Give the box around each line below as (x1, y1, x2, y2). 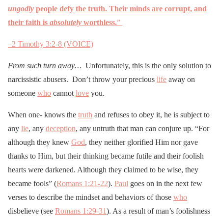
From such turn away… (8, 61, 82, 70)
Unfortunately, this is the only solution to (82, 61, 211, 70)
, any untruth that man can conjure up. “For (76, 124, 209, 133)
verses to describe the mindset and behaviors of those (8, 192, 173, 201)
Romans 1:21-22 (56, 179, 108, 188)
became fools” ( (8, 179, 56, 188)
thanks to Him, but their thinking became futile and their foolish (8, 151, 204, 160)
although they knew (8, 137, 71, 146)
